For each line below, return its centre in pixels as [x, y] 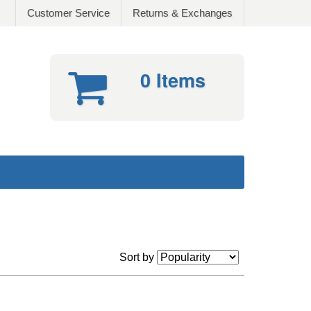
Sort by [138, 257]
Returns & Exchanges [183, 13]
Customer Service [68, 13]
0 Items [173, 80]
